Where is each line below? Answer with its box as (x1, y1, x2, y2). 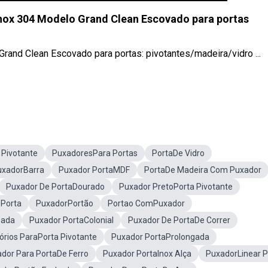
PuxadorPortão (36, 199, 93, 208)
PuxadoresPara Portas (52, 148, 138, 158)
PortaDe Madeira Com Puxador (144, 165, 261, 175)
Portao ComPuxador (108, 199, 185, 208)
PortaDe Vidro (152, 148, 205, 158)
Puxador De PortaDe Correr (128, 215, 230, 225)
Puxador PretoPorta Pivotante (119, 182, 233, 191)
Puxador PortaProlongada (111, 232, 209, 242)
